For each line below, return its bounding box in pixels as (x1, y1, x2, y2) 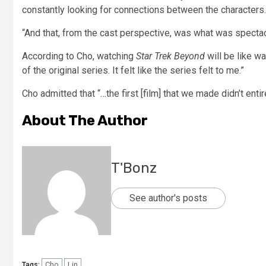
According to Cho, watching (22, 50, 136, 62)
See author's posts (129, 192, 207, 204)
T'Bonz (111, 159, 157, 176)
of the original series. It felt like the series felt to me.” (22, 64, 244, 76)
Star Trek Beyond (136, 50, 205, 62)
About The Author (22, 112, 148, 129)
